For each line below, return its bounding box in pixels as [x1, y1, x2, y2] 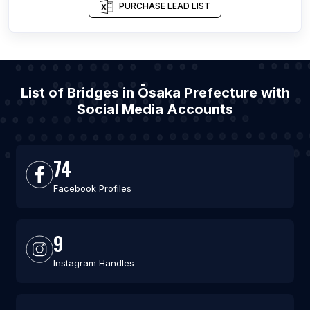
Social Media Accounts [77, 101, 233, 118]
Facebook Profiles [53, 183, 131, 194]
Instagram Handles [53, 257, 134, 268]
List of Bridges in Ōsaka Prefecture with [20, 84, 290, 101]
